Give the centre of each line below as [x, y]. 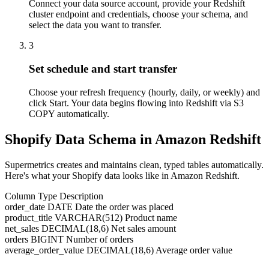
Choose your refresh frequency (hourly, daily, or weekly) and [144, 92]
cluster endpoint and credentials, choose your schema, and [138, 14]
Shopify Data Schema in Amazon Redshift [133, 139]
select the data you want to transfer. [95, 25]
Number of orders [100, 239]
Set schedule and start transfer [103, 68]
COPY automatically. [69, 113]
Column [20, 196]
